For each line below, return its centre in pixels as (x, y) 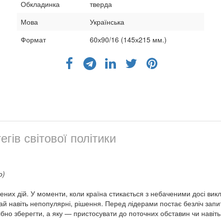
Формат (33, 39)
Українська (107, 21)
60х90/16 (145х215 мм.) (128, 39)
